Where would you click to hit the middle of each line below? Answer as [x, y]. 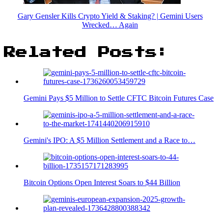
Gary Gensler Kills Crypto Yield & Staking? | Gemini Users [110, 16]
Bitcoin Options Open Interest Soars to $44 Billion [102, 183]
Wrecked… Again [110, 25]
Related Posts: [86, 53]
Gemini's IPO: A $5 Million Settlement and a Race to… [110, 140]
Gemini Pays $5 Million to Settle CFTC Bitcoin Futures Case [119, 98]
